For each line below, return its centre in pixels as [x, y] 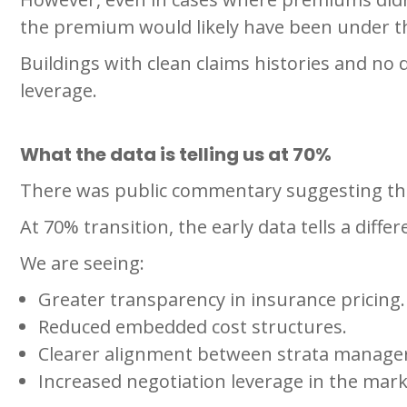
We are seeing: [82, 263]
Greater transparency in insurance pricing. [222, 299]
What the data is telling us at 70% [176, 154]
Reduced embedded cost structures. [193, 326]
